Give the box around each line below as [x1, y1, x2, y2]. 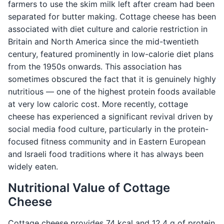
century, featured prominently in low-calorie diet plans [8, 49, 213, 59]
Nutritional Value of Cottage [8, 180, 170, 195]
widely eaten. [8, 161, 58, 172]
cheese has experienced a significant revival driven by [8, 111, 213, 122]
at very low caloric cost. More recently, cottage [8, 99, 188, 109]
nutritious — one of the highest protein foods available [8, 86, 215, 97]
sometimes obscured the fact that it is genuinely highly [8, 74, 216, 84]
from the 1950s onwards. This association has [8, 61, 181, 72]
